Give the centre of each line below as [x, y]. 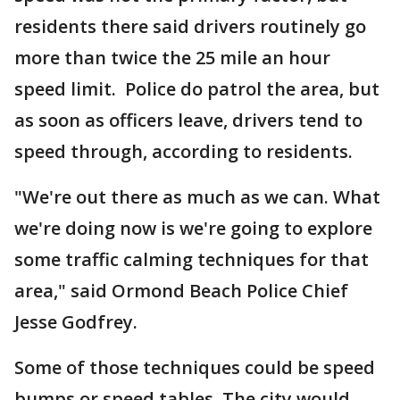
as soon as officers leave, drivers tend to [188, 120]
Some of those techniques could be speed [195, 367]
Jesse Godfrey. [78, 322]
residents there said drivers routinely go [190, 26]
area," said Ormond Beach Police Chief [181, 291]
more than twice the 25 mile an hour [172, 58]
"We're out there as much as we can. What [197, 197]
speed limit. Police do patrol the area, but [197, 89]
